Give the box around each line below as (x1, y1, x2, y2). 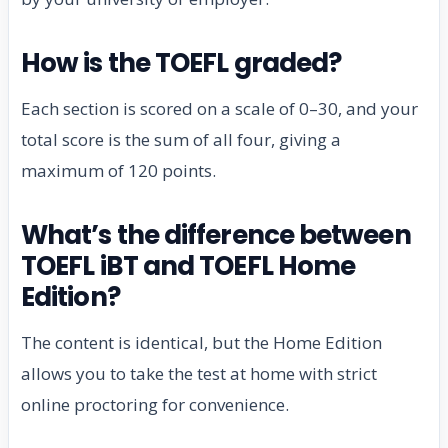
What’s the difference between (21, 217, 411, 254)
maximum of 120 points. (21, 159, 216, 183)
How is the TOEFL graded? (21, 45, 342, 82)
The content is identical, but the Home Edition (21, 331, 382, 355)
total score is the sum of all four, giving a (21, 128, 341, 152)
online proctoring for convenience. (21, 393, 289, 417)
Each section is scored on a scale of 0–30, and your (21, 97, 418, 121)
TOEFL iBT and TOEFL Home (21, 248, 356, 285)
